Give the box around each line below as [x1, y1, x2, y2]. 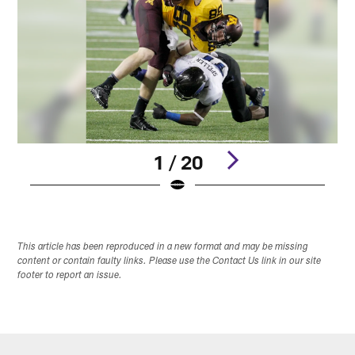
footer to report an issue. [17, 271, 123, 281]
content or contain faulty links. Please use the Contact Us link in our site [17, 257, 322, 267]
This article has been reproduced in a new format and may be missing [17, 242, 309, 253]
